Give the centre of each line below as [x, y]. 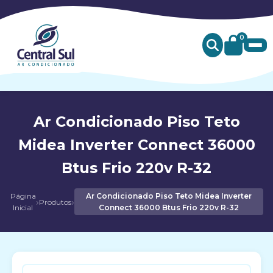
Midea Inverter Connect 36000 [136, 145]
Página [23, 196]
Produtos [55, 202]
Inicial [23, 207]
